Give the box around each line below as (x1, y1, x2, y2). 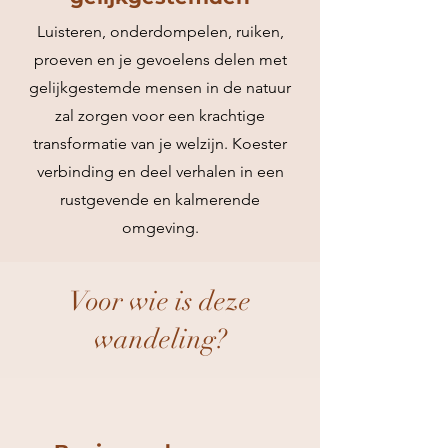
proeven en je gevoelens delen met (33, 50, 287, 69)
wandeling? (93, 323, 227, 356)
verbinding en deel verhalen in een (36, 162, 284, 181)
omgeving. (121, 218, 199, 237)
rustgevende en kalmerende (60, 190, 260, 209)
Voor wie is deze (69, 285, 251, 318)
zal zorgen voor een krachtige (55, 106, 265, 125)
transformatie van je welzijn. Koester (33, 134, 287, 153)
